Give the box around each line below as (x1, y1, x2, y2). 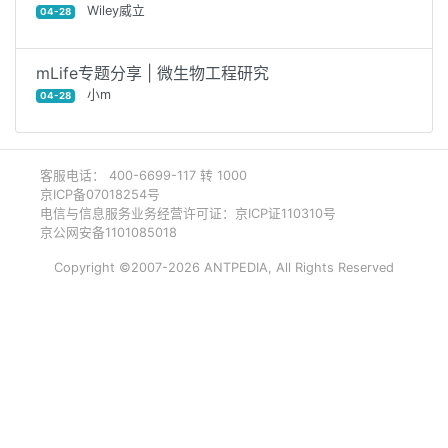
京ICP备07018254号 (40, 187, 160, 203)
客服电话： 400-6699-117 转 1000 (40, 168, 247, 184)
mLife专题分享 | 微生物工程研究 (36, 63, 269, 84)
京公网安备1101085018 (40, 225, 177, 241)
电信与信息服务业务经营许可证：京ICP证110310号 (40, 206, 336, 222)
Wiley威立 (74, 3, 145, 19)
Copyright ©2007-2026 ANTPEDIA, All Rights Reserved (54, 260, 394, 276)
